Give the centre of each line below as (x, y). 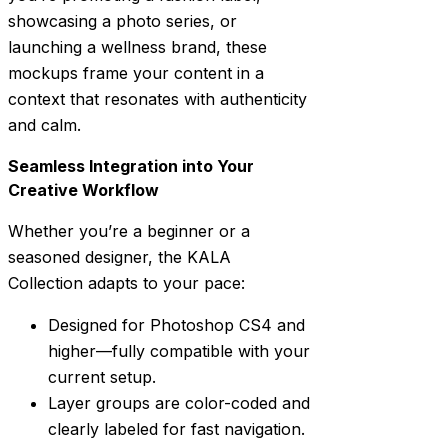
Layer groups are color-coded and (179, 403)
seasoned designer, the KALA (119, 257)
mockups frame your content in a (136, 73)
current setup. (102, 377)
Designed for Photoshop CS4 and (176, 325)
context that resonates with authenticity (157, 99)
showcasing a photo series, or (122, 21)
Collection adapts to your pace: (126, 283)
